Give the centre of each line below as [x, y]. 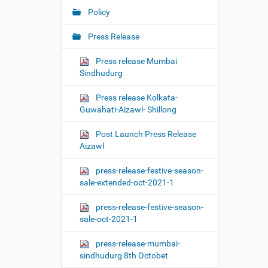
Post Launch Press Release [145, 134]
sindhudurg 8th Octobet [124, 255]
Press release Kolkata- [136, 98]
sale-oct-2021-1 [109, 219]
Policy [98, 12]
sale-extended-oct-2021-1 [127, 182]
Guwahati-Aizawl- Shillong [128, 109]
